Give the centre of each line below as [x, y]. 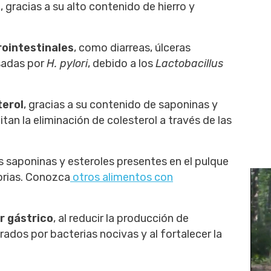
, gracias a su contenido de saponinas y [121, 105]
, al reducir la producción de [121, 218]
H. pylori [67, 64]
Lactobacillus [189, 64]
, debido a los [122, 64]
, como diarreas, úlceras [132, 48]
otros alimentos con [122, 177]
